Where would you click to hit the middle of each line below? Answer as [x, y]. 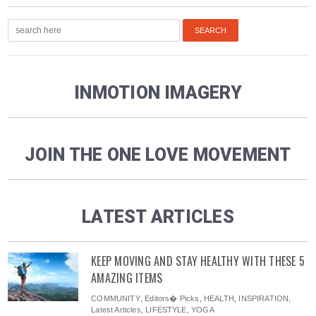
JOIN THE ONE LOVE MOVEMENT [158, 155]
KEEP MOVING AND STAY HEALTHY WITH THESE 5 [198, 261]
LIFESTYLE [166, 310]
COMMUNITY [116, 299]
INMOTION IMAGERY [158, 93]
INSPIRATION [264, 299]
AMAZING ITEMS [127, 278]
